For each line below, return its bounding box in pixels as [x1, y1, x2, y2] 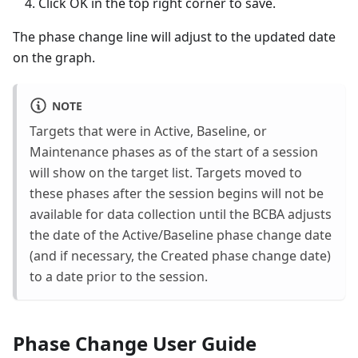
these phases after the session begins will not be [30, 184, 324, 202]
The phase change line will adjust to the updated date [13, 27, 336, 46]
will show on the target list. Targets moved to [30, 163, 302, 181]
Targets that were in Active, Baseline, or [30, 121, 267, 140]
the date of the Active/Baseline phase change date [30, 225, 332, 244]
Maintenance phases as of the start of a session [30, 142, 318, 161]
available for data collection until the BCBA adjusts [30, 205, 332, 223]
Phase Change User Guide [13, 329, 257, 356]
